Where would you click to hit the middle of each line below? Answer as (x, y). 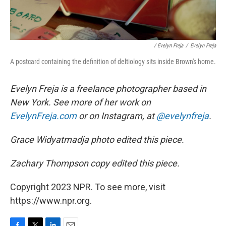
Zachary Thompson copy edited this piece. (95, 163)
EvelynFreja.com (43, 116)
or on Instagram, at (117, 116)
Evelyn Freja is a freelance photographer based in (108, 89)
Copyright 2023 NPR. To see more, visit (88, 187)
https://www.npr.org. (51, 201)
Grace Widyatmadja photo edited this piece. (97, 140)
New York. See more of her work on (80, 102)
